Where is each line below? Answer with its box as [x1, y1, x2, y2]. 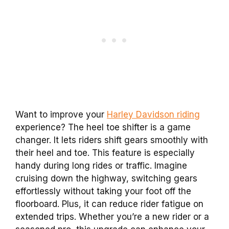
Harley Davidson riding [107, 109, 200, 120]
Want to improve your [15, 109, 107, 120]
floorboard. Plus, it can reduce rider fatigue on [15, 199, 203, 210]
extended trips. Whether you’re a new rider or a [15, 212, 209, 222]
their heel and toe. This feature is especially [15, 148, 195, 158]
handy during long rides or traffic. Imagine [15, 161, 187, 171]
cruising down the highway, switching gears [15, 173, 197, 184]
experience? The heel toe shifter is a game [15, 122, 191, 133]
